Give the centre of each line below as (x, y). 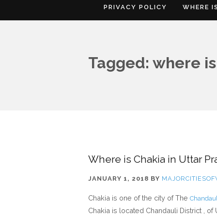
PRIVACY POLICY (135, 7)
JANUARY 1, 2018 (118, 178)
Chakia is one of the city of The (139, 198)
